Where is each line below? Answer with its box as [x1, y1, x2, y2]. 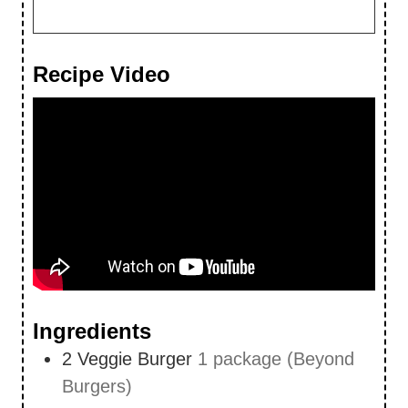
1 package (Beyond [198, 348, 354, 369]
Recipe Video [33, 62, 170, 87]
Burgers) [62, 375, 132, 396]
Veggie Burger [77, 348, 192, 369]
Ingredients [33, 318, 151, 343]
